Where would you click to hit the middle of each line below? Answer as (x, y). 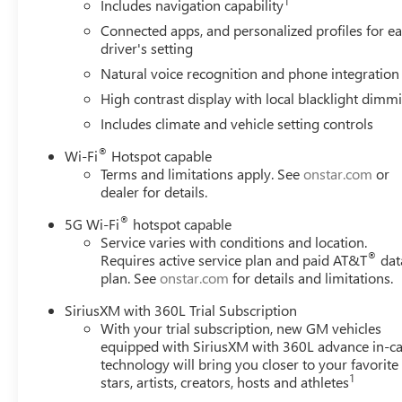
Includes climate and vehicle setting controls (237, 123)
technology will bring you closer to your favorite (250, 363)
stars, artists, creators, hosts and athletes (225, 381)
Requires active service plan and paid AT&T (234, 259)
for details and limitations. (311, 277)
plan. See (131, 277)
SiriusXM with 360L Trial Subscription (181, 310)
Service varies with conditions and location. (234, 241)
